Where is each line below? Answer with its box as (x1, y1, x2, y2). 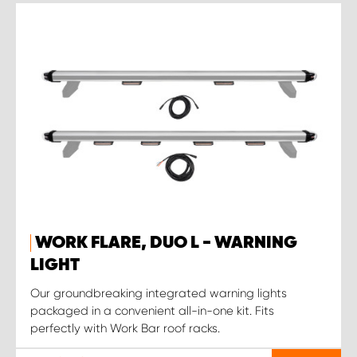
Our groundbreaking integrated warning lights (30, 285, 287, 300)
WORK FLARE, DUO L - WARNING (35, 233, 297, 252)
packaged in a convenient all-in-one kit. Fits (30, 303, 274, 318)
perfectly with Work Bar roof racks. (30, 320, 220, 335)
